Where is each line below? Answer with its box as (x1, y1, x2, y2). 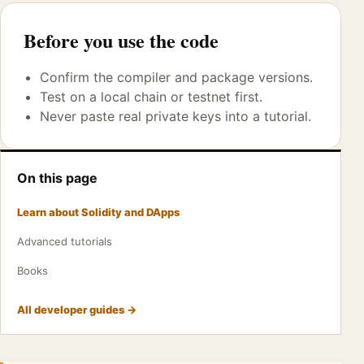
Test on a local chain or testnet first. (40, 89, 262, 105)
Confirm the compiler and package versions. (40, 69, 313, 85)
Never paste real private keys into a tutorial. (40, 108, 311, 124)
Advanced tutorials (17, 235, 112, 248)
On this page (17, 170, 97, 186)
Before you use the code (24, 26, 219, 54)
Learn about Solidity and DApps (17, 206, 180, 219)
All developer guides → (17, 303, 136, 316)
